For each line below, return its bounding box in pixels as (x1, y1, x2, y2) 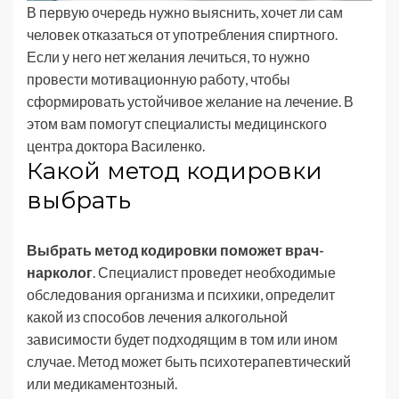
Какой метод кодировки (27, 156, 322, 185)
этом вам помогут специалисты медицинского (27, 114, 327, 132)
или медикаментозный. (27, 374, 177, 392)
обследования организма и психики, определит (27, 285, 335, 303)
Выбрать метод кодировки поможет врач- (27, 240, 324, 258)
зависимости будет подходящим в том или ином (27, 330, 338, 347)
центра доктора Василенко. (27, 136, 208, 154)
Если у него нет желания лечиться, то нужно (27, 47, 310, 65)
